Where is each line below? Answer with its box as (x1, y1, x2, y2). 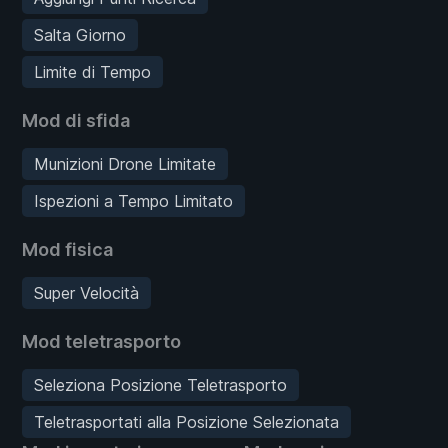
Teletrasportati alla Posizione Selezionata (34, 411, 339, 432)
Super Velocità (34, 282, 139, 303)
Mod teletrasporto (22, 330, 181, 352)
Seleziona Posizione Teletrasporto (34, 374, 287, 395)
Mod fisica (22, 238, 113, 260)
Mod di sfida (22, 109, 130, 131)
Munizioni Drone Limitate (34, 153, 216, 174)
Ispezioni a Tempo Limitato (34, 190, 233, 211)
